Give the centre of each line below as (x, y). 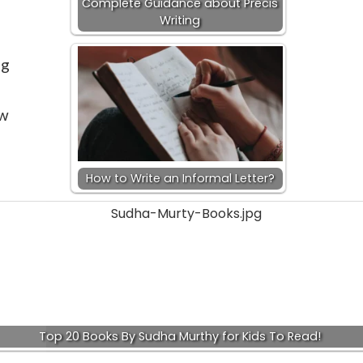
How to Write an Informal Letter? (180, 178)
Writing (180, 20)
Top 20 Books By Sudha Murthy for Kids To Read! (180, 336)
